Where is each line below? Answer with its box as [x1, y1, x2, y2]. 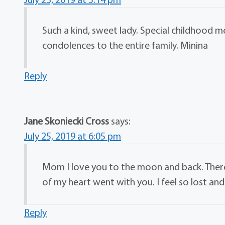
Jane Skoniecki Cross [24, 115, 109, 128]
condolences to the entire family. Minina [42, 39, 208, 52]
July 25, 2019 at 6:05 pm [24, 130, 122, 143]
